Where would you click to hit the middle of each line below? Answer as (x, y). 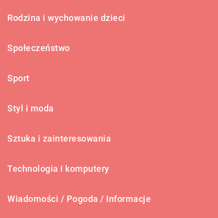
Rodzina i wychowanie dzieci (66, 18)
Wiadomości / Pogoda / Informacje (79, 199)
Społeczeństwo (39, 48)
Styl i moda (31, 108)
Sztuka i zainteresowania (59, 138)
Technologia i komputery (58, 168)
